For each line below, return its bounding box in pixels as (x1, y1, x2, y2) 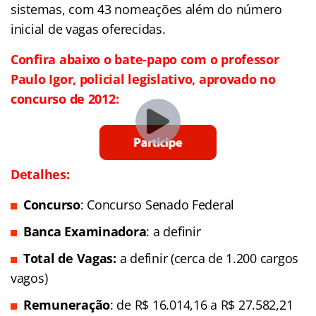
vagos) (11, 269, 48, 286)
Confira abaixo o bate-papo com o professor (11, 50, 279, 68)
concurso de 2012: (11, 90, 119, 107)
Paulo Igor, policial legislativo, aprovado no (11, 70, 276, 87)
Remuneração (23, 296, 111, 313)
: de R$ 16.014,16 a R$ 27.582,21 (110, 296, 293, 313)
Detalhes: (11, 165, 70, 183)
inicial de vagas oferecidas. (11, 20, 166, 37)
